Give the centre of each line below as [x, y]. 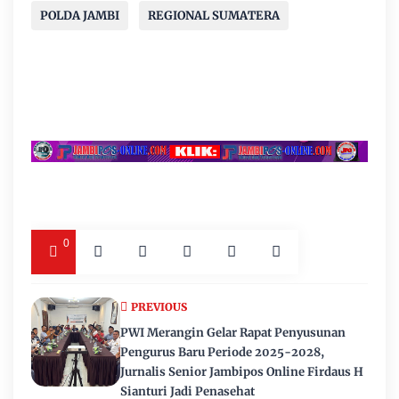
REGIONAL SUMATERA [214, 16]
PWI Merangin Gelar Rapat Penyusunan [233, 332]
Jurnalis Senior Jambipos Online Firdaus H [242, 371]
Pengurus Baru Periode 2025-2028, [222, 352]
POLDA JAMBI [80, 16]
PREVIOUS [159, 306]
